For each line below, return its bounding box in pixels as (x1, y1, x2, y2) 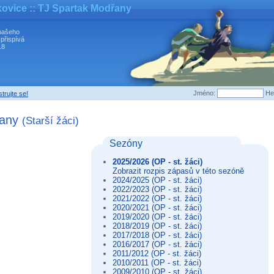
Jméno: (193, 89, 215, 97)
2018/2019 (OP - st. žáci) (113, 221, 202, 231)
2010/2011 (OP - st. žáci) (113, 257, 201, 267)
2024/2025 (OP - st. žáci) (113, 175, 202, 185)
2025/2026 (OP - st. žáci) (113, 157, 202, 166)
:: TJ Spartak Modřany (27, 3, 131, 13)
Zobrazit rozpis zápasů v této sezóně (113, 166, 244, 176)
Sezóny (109, 138, 143, 149)
